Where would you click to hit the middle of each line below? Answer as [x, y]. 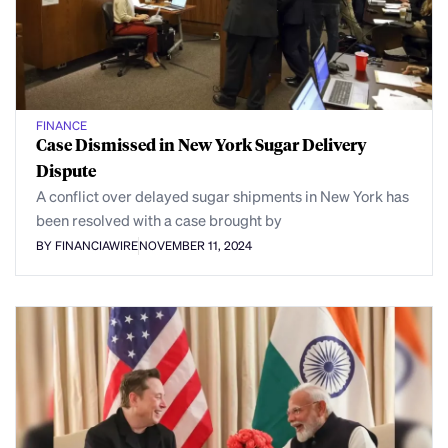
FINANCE [61, 126]
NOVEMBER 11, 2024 [195, 245]
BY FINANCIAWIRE [87, 245]
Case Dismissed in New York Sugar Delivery [201, 145]
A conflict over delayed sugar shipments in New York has [222, 196]
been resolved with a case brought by [159, 220]
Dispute [66, 171]
